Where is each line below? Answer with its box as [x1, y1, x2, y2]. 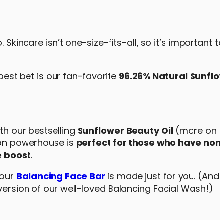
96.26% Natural [119, 70, 188, 82]
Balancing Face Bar [16, 170, 106, 182]
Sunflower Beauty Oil [77, 124, 173, 137]
